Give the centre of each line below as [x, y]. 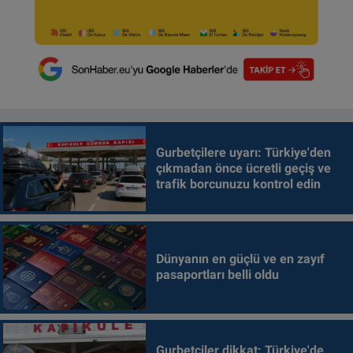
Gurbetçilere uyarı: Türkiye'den [243, 152]
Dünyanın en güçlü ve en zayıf [240, 259]
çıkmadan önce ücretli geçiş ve [243, 168]
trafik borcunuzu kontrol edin [238, 184]
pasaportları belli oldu [217, 275]
